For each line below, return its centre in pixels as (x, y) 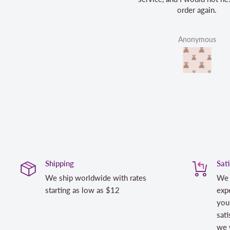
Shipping (60, 164)
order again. (112, 10)
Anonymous (112, 40)
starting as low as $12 (82, 190)
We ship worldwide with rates (96, 178)
